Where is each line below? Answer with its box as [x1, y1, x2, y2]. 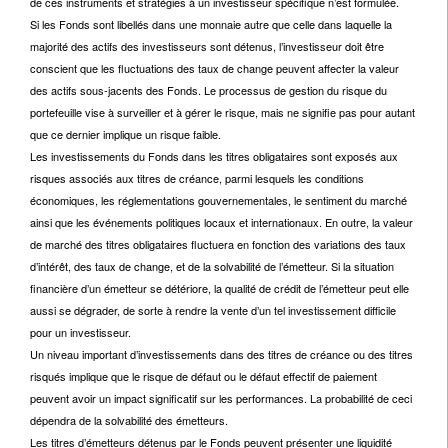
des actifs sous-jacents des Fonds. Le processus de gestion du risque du [30, 82, 387, 98]
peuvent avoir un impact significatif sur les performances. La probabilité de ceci [30, 390, 412, 406]
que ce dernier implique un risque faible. [30, 126, 221, 142]
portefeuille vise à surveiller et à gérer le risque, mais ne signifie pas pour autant [30, 104, 415, 120]
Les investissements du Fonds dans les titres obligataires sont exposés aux [30, 148, 398, 164]
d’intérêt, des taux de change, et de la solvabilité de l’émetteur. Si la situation [30, 258, 394, 274]
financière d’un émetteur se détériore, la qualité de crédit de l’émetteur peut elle [30, 280, 409, 296]
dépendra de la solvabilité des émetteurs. [30, 412, 228, 428]
